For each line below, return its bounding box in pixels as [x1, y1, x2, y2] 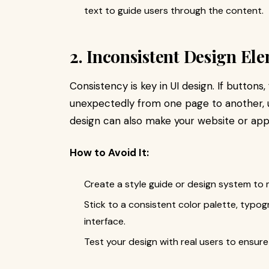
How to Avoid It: [70, 146, 149, 159]
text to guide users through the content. [84, 4, 264, 17]
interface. [84, 215, 125, 228]
